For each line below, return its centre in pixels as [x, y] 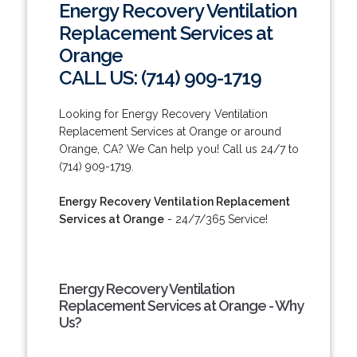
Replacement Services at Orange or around [170, 131]
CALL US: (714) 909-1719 [160, 77]
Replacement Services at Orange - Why [181, 305]
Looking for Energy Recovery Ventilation [163, 114]
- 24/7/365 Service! [216, 219]
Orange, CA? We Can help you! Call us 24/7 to [178, 149]
